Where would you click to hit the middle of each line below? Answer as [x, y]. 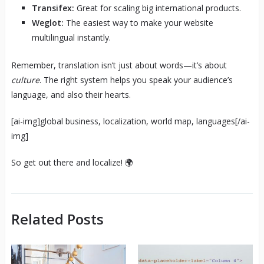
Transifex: [53, 8]
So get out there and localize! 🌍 [72, 162]
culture [25, 80]
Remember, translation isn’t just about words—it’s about [119, 65]
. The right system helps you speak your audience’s [136, 80]
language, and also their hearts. [71, 94]
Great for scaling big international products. [157, 8]
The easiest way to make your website [138, 22]
